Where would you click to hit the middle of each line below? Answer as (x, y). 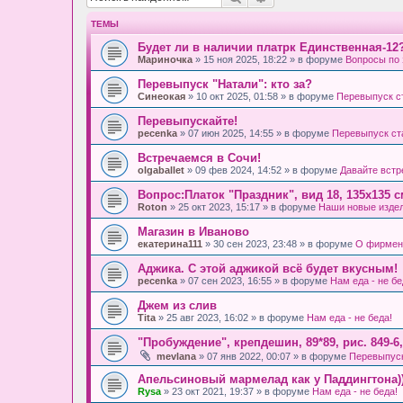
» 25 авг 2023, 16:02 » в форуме (231, 317)
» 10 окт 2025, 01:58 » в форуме (261, 96)
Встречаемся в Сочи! (199, 157)
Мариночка (165, 59)
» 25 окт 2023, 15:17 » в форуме (243, 206)
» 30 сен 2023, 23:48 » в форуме (279, 243)
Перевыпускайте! (188, 121)
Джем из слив (177, 305)
